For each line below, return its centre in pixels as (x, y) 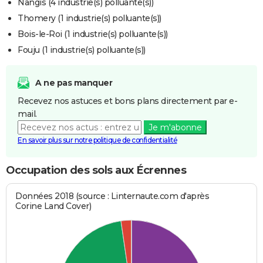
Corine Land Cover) (53, 206)
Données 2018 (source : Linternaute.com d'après (112, 196)
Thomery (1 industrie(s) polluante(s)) (90, 18)
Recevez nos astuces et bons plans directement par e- (127, 101)
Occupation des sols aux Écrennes (96, 171)
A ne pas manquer (74, 83)
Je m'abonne (175, 128)
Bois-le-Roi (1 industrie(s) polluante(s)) (93, 34)
